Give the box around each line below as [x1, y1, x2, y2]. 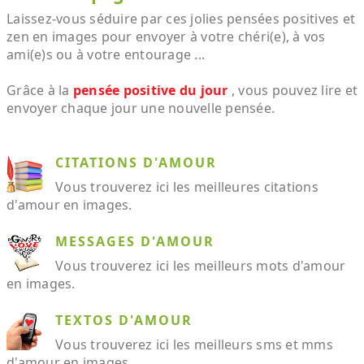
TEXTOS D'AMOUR [55, 310, 193, 329]
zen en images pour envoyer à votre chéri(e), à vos [6, 27, 326, 45]
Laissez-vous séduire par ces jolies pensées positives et [6, 9, 355, 28]
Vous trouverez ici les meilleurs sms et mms [55, 335, 333, 353]
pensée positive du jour [72, 80, 228, 99]
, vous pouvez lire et [227, 80, 357, 99]
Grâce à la [6, 80, 73, 99]
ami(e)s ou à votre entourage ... [6, 45, 205, 63]
